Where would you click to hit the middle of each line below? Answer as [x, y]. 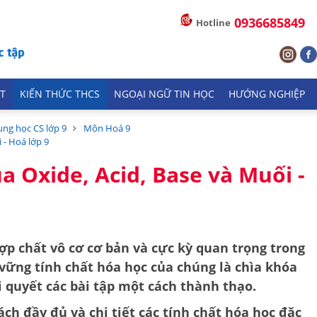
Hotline [213, 23]
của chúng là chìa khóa [222, 267]
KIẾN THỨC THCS [60, 94]
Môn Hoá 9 [107, 128]
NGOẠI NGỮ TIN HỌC [164, 94]
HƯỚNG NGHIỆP [267, 94]
